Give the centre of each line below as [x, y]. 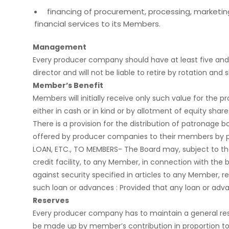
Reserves [51, 200]
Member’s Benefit [70, 85]
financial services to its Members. [97, 24]
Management [61, 47]
